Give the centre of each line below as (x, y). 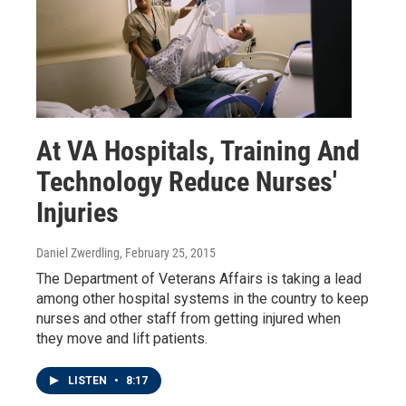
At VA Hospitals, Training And (198, 151)
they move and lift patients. (122, 339)
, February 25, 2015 (168, 253)
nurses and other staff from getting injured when (188, 319)
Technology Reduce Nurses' (187, 182)
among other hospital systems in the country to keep (203, 299)
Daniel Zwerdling (78, 253)
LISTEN (89, 381)
